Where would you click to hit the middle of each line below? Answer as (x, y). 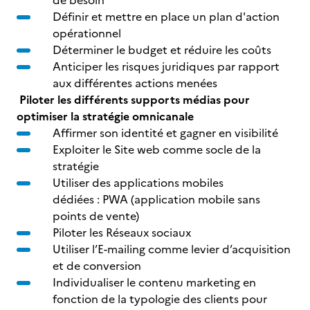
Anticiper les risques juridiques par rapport (166, 66)
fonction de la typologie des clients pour (160, 299)
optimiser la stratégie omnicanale (107, 116)
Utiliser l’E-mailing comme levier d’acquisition (172, 249)
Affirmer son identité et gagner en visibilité (165, 133)
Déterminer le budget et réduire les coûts (162, 50)
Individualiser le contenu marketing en (154, 282)
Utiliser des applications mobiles (138, 183)
